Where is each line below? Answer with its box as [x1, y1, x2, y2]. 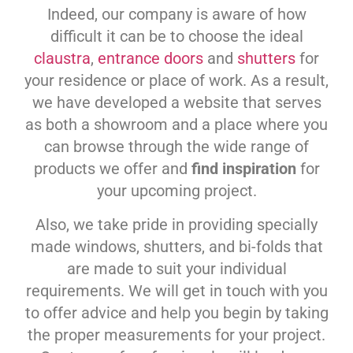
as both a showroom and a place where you [25, 115, 328, 135]
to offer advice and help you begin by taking [24, 303, 329, 322]
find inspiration [191, 159, 296, 179]
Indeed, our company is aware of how [46, 5, 307, 24]
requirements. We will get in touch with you [25, 281, 328, 300]
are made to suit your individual [66, 258, 287, 278]
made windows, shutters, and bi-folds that [30, 236, 323, 256]
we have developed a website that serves [32, 93, 321, 113]
